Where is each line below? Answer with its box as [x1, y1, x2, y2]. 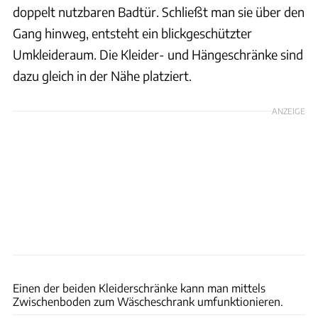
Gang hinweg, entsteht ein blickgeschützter [13, 24, 252, 41]
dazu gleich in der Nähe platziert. [13, 67, 192, 84]
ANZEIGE [272, 105, 305, 116]
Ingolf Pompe [265, 257, 312, 268]
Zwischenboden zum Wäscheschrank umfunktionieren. [13, 294, 283, 308]
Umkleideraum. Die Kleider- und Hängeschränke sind [13, 45, 303, 62]
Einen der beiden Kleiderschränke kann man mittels [13, 280, 265, 295]
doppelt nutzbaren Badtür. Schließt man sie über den [13, 3, 305, 20]
